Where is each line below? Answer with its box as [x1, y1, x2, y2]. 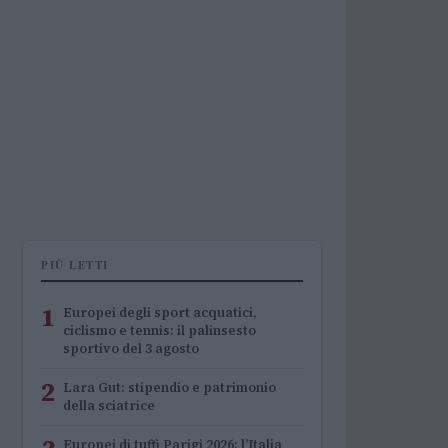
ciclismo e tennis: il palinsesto [63, 322, 256, 339]
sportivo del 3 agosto [63, 340, 199, 357]
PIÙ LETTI [41, 257, 109, 273]
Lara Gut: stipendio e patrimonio [63, 379, 276, 396]
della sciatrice [63, 397, 155, 414]
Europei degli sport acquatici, [63, 304, 257, 321]
